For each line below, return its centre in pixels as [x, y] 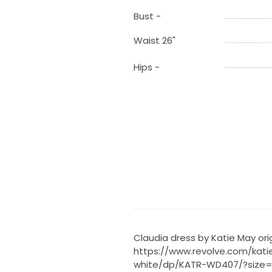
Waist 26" [154, 41]
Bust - [147, 16]
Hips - [146, 67]
